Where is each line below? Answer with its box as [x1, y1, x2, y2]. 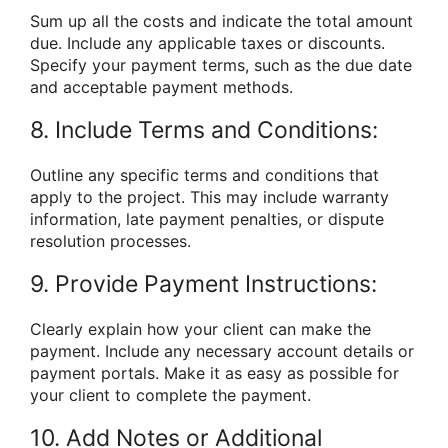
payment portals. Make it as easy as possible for [30, 362, 399, 383]
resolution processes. [30, 230, 191, 251]
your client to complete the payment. [30, 384, 311, 405]
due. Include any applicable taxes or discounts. [30, 32, 385, 53]
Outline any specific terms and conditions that [30, 164, 379, 185]
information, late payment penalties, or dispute [30, 208, 384, 229]
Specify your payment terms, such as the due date [30, 54, 412, 75]
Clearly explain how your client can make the [30, 318, 371, 339]
